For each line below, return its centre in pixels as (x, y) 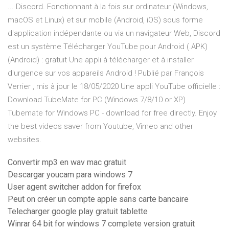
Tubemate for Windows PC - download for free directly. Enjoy (112, 113)
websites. (25, 140)
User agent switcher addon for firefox (74, 187)
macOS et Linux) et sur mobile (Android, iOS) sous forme (105, 20)
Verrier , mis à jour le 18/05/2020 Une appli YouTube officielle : (114, 87)
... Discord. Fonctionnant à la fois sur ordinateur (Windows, (108, 7)
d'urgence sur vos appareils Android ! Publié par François (106, 73)
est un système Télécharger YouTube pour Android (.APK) (108, 47)
